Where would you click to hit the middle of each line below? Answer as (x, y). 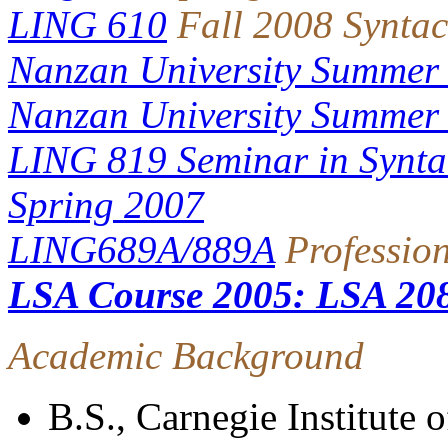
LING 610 (87, 24)
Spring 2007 (106, 204)
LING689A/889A (141, 249)
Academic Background (186, 355)
